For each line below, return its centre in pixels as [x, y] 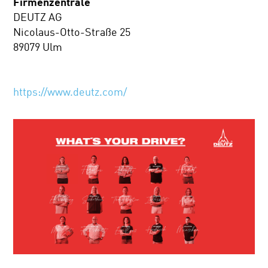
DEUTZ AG [38, 17]
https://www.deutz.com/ [70, 92]
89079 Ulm [38, 47]
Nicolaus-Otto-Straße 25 [72, 32]
